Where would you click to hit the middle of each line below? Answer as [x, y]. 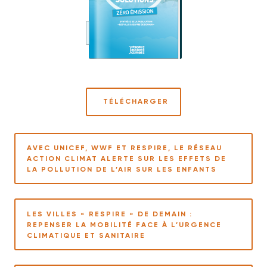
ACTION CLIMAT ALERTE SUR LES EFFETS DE [127, 158]
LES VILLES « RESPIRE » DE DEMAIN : [110, 214]
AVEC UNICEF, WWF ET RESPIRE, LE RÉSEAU [125, 148]
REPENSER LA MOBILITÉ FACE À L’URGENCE [125, 224]
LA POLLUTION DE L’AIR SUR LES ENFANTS [122, 169]
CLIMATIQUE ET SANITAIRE [86, 235]
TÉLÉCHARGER [136, 102]
